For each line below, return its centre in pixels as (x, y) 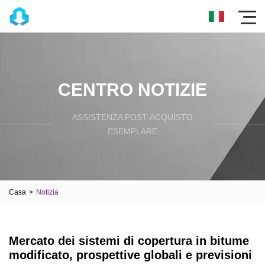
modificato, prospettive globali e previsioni (130, 255)
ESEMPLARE (132, 131)
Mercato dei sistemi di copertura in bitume (129, 241)
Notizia (47, 192)
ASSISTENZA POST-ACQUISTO (132, 117)
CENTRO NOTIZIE (132, 89)
